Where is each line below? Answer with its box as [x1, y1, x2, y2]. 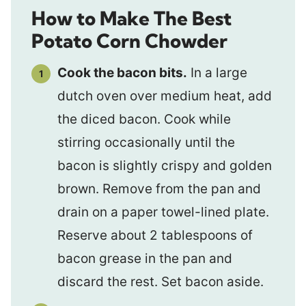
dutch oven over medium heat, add [57, 88, 272, 104]
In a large [187, 65, 247, 81]
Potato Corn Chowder [31, 29, 227, 53]
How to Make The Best [31, 6, 232, 30]
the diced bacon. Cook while [57, 111, 231, 127]
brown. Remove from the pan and [57, 181, 261, 197]
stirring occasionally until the [57, 135, 235, 150]
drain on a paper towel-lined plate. [57, 204, 269, 220]
